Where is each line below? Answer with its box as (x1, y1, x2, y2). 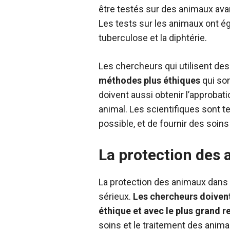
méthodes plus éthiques (99, 75, 200, 86)
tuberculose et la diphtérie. (99, 32, 207, 44)
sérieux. (99, 191, 133, 202)
